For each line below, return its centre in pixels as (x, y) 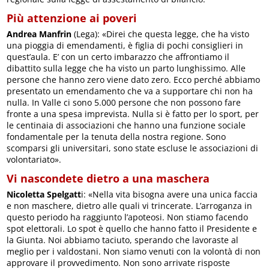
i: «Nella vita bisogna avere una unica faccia (170, 195)
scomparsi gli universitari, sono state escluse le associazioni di (133, 148)
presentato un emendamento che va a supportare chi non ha (130, 91)
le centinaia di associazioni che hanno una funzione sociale (126, 125)
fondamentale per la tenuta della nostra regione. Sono (116, 137)
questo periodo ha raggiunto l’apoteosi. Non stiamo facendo (128, 217)
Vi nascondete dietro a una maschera (108, 179)
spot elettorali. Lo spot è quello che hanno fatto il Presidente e (132, 229)
